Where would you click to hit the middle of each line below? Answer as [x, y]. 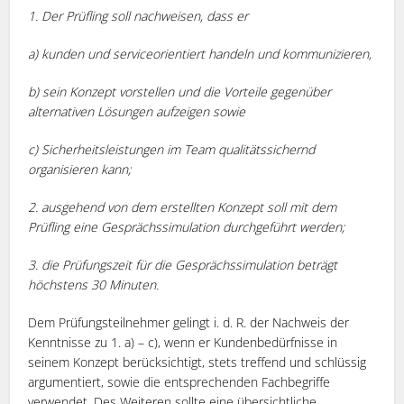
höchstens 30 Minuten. [94, 284]
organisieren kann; [80, 169]
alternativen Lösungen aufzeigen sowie [137, 111]
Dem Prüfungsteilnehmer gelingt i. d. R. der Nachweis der [189, 322]
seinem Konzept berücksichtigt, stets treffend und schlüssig [197, 362]
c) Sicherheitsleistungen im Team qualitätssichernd [172, 149]
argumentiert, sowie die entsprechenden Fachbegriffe [179, 381]
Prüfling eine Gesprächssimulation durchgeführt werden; [187, 226]
